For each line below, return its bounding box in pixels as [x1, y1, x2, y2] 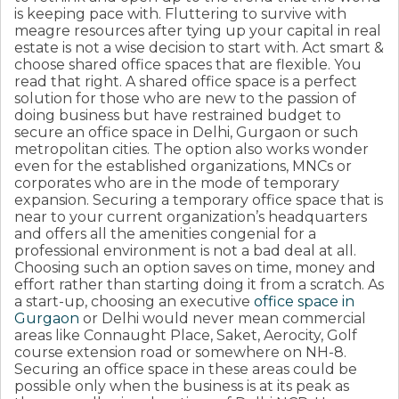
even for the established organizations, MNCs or [14, 157, 352, 175]
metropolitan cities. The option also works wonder [14, 140, 369, 158]
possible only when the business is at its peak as [14, 377, 349, 395]
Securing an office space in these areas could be [14, 360, 357, 378]
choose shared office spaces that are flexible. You [14, 55, 362, 73]
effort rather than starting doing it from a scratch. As [14, 275, 384, 293]
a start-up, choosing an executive [14, 292, 254, 310]
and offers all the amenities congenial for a [14, 224, 316, 242]
